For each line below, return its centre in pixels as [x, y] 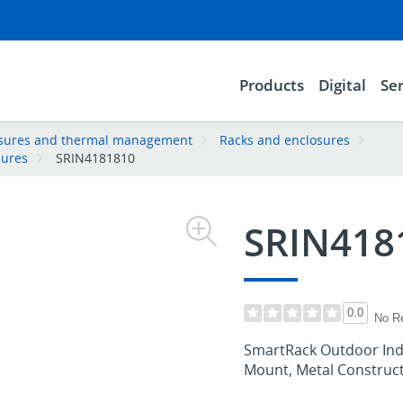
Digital [342, 85]
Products [271, 85]
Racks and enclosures [285, 139]
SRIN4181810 [95, 157]
